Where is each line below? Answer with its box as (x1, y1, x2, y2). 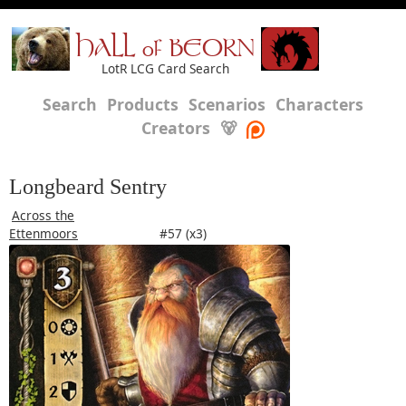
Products (107, 93, 179, 115)
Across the (12, 207, 74, 224)
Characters (275, 93, 363, 115)
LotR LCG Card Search (101, 60, 229, 77)
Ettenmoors (9, 225, 78, 242)
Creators (141, 117, 210, 139)
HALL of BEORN (76, 38, 255, 63)
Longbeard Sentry (9, 175, 167, 198)
